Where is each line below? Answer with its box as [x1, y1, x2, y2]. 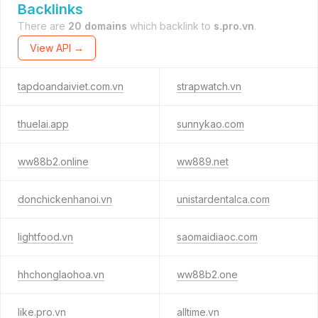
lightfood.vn [18, 231, 73, 243]
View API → [30, 42, 84, 54]
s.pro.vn [214, 20, 254, 32]
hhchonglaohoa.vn [18, 268, 104, 280]
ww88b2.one [176, 268, 238, 280]
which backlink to [127, 20, 214, 32]
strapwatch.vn [176, 80, 241, 92]
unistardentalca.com [176, 193, 270, 205]
